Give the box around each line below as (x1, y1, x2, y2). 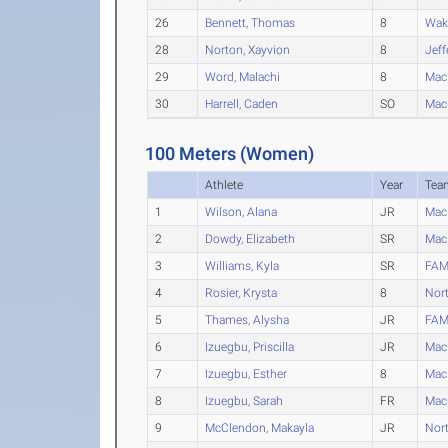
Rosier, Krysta (205, 285, 278, 300)
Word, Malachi (205, 69, 281, 84)
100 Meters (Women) (145, 143, 315, 165)
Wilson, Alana (205, 204, 278, 219)
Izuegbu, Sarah (205, 393, 284, 408)
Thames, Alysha (205, 312, 290, 327)
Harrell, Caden (205, 96, 279, 111)
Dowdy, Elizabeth (205, 231, 296, 246)
